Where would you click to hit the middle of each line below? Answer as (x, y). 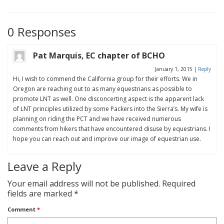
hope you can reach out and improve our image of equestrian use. (107, 138)
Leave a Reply (44, 166)
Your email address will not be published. (84, 183)
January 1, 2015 (174, 69)
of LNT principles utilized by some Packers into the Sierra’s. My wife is (110, 108)
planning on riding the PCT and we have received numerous (97, 118)
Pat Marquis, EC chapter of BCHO (99, 55)
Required (179, 183)
